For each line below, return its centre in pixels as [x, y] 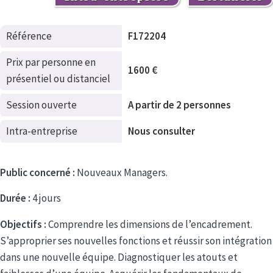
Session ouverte [41, 105]
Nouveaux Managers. [121, 172]
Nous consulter [161, 131]
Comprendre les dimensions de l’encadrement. [149, 224]
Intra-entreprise [42, 131]
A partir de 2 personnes [179, 105]
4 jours [46, 198]
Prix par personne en [51, 62]
